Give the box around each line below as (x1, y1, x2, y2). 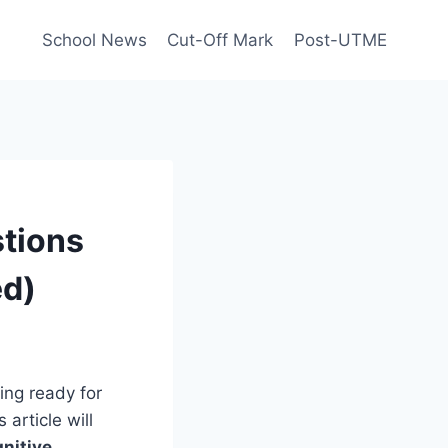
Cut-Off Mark (167, 29, 274, 50)
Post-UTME (293, 29, 387, 50)
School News (42, 29, 148, 50)
